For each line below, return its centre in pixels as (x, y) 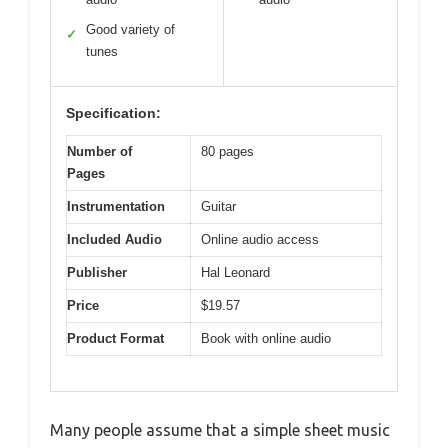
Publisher (97, 273)
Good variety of (130, 30)
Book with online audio (266, 339)
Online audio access (260, 240)
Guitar (218, 207)
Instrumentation (116, 207)
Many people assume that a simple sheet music (220, 429)
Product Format (115, 339)
